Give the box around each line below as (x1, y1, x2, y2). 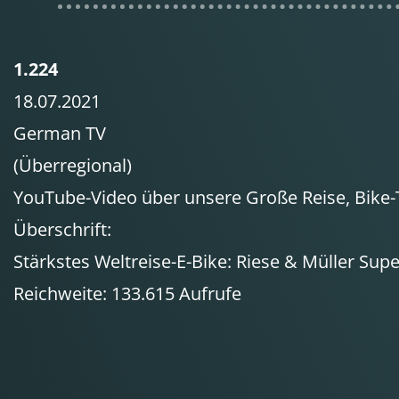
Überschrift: (13, 217, 111, 241)
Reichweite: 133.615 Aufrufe (13, 281, 241, 305)
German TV (13, 121, 106, 145)
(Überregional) (13, 153, 132, 177)
